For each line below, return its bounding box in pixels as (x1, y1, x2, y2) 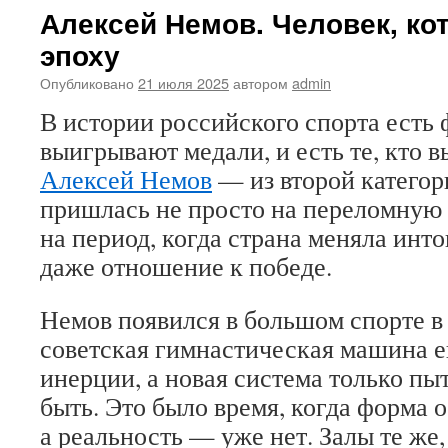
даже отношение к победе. (40, 249, 332, 283)
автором (233, 72, 288, 93)
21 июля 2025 (138, 72, 229, 93)
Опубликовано (40, 72, 134, 93)
